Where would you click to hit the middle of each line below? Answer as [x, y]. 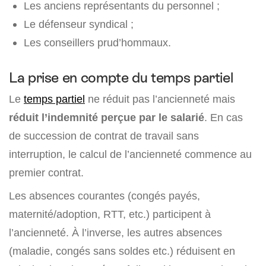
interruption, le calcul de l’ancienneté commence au [130, 154]
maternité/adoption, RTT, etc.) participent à [110, 214]
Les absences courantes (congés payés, [104, 196]
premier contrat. [46, 173]
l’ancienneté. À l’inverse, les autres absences [115, 233]
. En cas [224, 118]
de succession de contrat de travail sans [104, 136]
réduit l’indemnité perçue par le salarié [107, 118]
